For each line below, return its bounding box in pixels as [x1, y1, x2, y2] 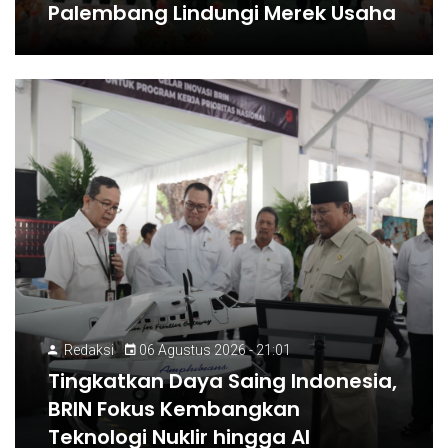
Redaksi [64, 342, 115, 359]
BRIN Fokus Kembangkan [48, 395, 301, 424]
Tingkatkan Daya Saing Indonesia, [48, 367, 398, 396]
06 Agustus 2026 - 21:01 [136, 342, 292, 359]
